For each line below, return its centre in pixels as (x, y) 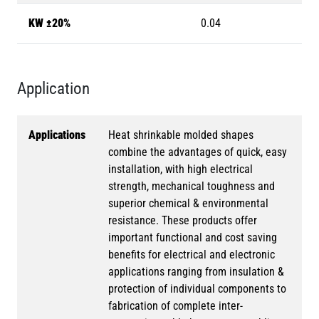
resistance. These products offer (183, 220)
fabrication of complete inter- (176, 305)
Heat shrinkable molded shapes (181, 135)
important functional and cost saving (193, 237)
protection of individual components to (197, 288)
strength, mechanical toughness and (192, 186)
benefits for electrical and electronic (192, 254)
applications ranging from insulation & (196, 271)
